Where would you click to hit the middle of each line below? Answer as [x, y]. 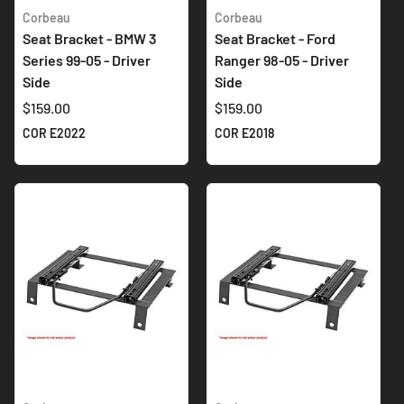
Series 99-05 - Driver [87, 60]
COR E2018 [244, 133]
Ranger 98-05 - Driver [282, 60]
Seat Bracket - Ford [275, 38]
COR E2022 [54, 133]
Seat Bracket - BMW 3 [90, 38]
